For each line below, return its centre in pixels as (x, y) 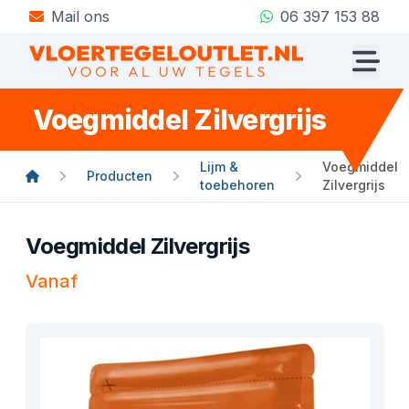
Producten (120, 176)
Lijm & (220, 167)
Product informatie (86, 303)
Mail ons (80, 16)
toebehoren (238, 185)
